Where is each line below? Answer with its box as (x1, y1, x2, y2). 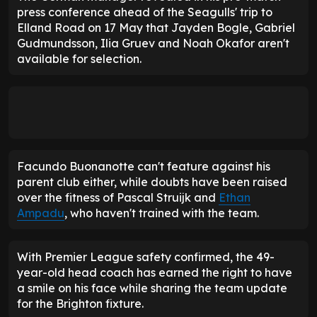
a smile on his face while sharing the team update (17, 281, 287, 296)
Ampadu (17, 206, 64, 221)
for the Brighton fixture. (17, 296, 144, 311)
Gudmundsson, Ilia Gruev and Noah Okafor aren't (17, 36, 289, 51)
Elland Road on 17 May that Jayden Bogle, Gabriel (17, 21, 295, 35)
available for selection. (17, 52, 142, 67)
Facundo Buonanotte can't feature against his (17, 159, 270, 174)
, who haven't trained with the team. (64, 206, 259, 221)
